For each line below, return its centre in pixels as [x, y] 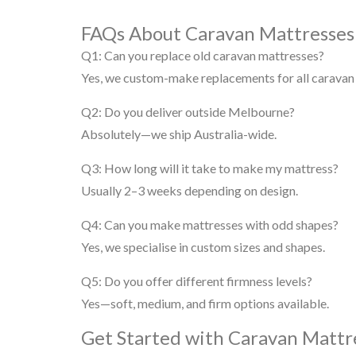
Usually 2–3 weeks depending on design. [190, 190]
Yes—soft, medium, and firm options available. [205, 303]
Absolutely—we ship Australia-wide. [179, 134]
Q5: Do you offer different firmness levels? [197, 281]
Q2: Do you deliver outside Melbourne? [188, 112]
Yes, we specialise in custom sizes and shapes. [203, 247]
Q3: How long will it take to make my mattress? [210, 168]
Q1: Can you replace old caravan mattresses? [203, 55]
